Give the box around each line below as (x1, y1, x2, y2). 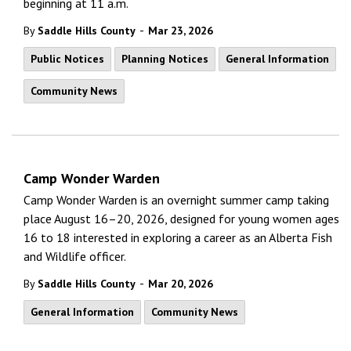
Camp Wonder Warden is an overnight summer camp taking (24, 192, 329, 208)
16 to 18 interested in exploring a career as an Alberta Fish (24, 230, 332, 245)
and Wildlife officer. (24, 248, 126, 264)
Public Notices (31, 52, 104, 66)
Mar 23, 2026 (148, 24, 213, 38)
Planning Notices (121, 52, 208, 66)
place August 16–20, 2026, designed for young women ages (24, 211, 339, 226)
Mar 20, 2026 (148, 277, 213, 291)
